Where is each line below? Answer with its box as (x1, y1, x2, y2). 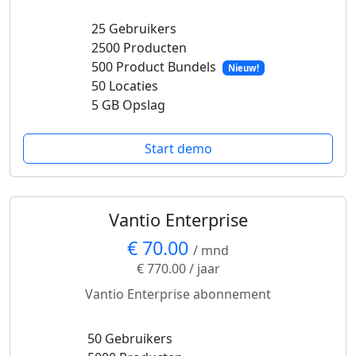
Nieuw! (228, 62, 259, 74)
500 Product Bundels (91, 58, 219, 75)
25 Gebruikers (91, 20, 176, 37)
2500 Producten (91, 39, 187, 56)
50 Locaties (91, 77, 158, 95)
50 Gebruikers (87, 330, 173, 347)
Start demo (144, 140, 212, 157)
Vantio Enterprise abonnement (85, 285, 271, 303)
